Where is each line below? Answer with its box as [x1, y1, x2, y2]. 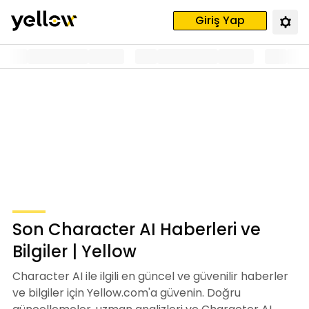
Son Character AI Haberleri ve [12, 218, 261, 241]
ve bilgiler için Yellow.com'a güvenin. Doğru [12, 285, 241, 301]
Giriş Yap [195, 12, 245, 28]
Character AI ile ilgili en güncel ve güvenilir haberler [12, 268, 288, 284]
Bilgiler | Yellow [12, 240, 137, 263]
